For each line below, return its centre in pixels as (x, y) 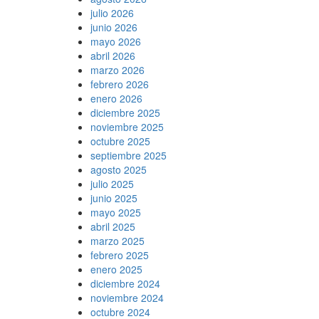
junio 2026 (114, 27)
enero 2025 (116, 269)
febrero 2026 (120, 84)
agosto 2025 (119, 169)
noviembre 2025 (127, 126)
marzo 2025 (117, 240)
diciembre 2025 (125, 112)
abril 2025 (113, 226)
